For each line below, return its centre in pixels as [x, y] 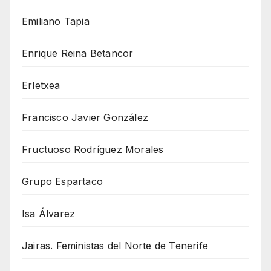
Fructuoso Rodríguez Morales [93, 150]
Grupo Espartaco [62, 182]
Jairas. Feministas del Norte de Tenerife [115, 246]
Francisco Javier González [85, 118]
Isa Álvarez [49, 214]
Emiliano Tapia [56, 21]
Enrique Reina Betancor [78, 54]
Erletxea [41, 86]
